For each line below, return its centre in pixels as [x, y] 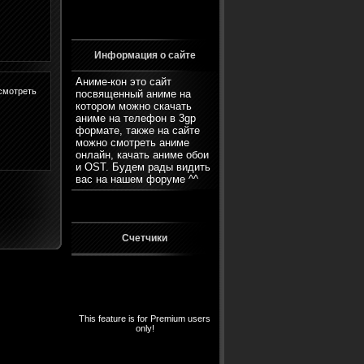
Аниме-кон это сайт [123, 82]
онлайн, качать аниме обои [142, 155]
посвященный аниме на [133, 94]
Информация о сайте [145, 55]
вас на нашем [111, 179]
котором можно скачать [134, 106]
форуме [166, 179]
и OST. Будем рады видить [143, 167]
